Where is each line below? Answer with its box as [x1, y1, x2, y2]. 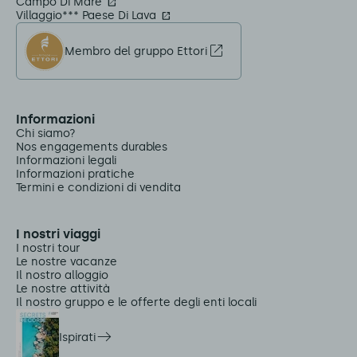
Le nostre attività [16, 282, 110, 296]
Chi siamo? [16, 127, 76, 140]
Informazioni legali [16, 154, 116, 167]
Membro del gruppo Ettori [65, 44, 207, 58]
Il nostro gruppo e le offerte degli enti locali [16, 296, 257, 309]
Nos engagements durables [16, 140, 167, 154]
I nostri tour [16, 241, 80, 255]
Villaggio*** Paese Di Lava [16, 9, 156, 22]
